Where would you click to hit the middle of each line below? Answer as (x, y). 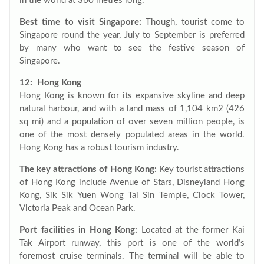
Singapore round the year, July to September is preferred (132, 35)
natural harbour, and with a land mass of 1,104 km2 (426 (132, 109)
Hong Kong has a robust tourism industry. (99, 148)
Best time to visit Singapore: (80, 22)
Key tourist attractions (200, 169)
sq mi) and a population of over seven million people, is (132, 122)
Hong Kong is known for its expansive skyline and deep (132, 96)
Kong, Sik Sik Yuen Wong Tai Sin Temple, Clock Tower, (132, 195)
